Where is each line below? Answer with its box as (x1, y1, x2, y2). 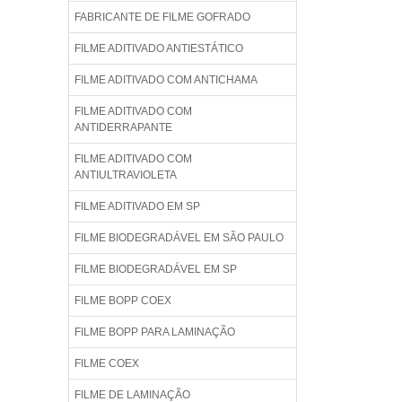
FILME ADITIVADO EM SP (74, 200, 200, 214)
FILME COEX (74, 357, 139, 371)
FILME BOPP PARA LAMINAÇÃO (74, 326, 235, 339)
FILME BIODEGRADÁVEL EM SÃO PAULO (74, 232, 284, 245)
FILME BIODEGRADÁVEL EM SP (74, 263, 237, 276)
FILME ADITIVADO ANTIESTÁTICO (74, 42, 243, 56)
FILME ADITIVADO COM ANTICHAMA (74, 74, 258, 87)
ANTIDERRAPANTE (74, 121, 172, 135)
